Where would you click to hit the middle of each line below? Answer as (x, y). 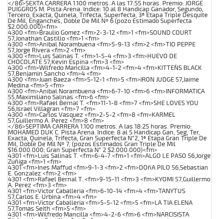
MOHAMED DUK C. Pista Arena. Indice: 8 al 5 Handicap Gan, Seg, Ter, (104, 132)
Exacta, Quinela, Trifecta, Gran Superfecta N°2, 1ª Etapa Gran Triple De (107, 138)
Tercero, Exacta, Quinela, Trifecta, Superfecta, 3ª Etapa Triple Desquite (108, 15)
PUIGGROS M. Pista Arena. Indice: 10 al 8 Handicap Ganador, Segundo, (106, 9)
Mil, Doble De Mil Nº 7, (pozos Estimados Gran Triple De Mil (92, 144)
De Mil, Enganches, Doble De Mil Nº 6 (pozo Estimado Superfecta (100, 21)
